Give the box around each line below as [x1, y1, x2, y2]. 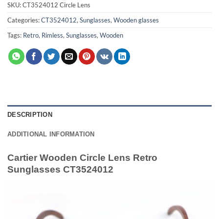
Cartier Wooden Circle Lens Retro [7, 153, 157, 163]
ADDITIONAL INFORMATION [7, 131, 95, 138]
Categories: [7, 16, 41, 24]
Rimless [42, 31, 63, 39]
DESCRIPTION [7, 111, 52, 119]
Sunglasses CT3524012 [7, 164, 113, 175]
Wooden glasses [113, 16, 159, 24]
